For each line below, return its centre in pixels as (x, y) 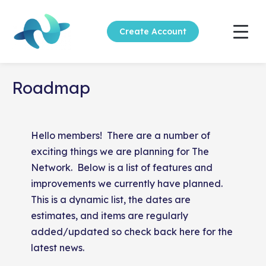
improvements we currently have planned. (128, 183)
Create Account (153, 31)
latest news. (58, 248)
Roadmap (51, 88)
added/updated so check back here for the (132, 232)
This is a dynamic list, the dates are (111, 199)
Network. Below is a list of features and (122, 167)
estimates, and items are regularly (110, 216)
